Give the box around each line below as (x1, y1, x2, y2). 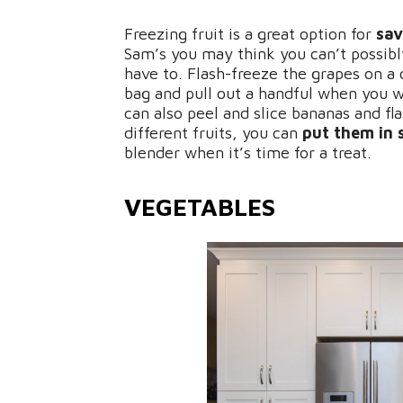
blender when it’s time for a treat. (124, 143, 372, 163)
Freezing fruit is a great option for (124, 24, 376, 44)
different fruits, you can (124, 123, 302, 143)
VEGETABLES (124, 193, 275, 222)
